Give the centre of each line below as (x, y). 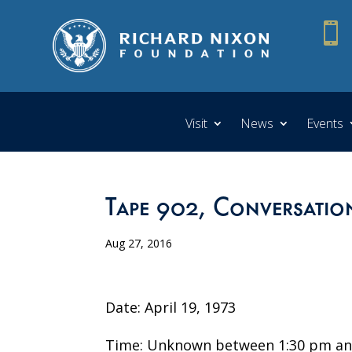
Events (325, 123)
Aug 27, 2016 (139, 243)
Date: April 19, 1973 (171, 307)
